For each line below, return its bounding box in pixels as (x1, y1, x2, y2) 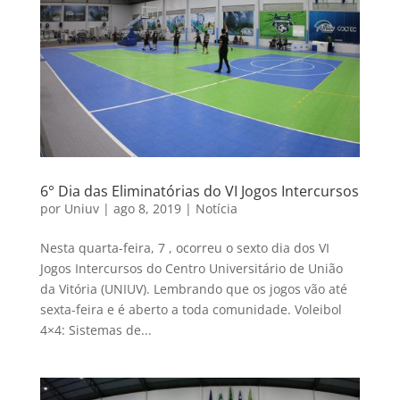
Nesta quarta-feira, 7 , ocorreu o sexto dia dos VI (39, 238, 329, 256)
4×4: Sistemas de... (39, 321, 152, 338)
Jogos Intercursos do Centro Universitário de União (39, 259, 343, 277)
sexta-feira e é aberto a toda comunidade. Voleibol (39, 300, 342, 318)
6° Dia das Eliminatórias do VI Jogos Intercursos (39, 180, 359, 201)
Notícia (195, 199, 237, 217)
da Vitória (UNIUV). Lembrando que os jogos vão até (39, 279, 347, 297)
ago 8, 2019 (112, 199, 181, 217)
